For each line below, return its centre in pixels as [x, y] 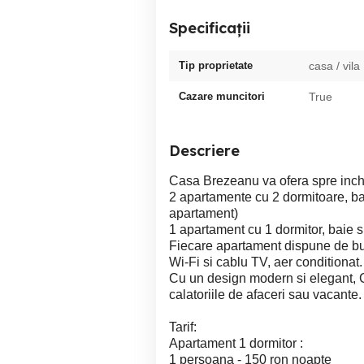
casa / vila [334, 66]
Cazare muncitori [222, 96]
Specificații [210, 28]
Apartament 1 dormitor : [236, 343]
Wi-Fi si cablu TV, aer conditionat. [266, 262]
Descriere [204, 151]
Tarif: [183, 327]
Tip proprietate [216, 65]
